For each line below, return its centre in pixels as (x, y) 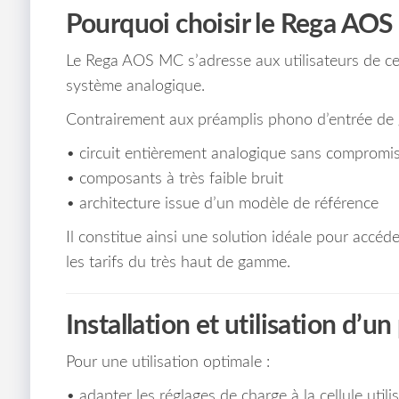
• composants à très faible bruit (174, 179)
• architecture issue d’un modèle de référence (222, 204)
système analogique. (135, 87)
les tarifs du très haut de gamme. (178, 263)
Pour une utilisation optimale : (167, 363)
